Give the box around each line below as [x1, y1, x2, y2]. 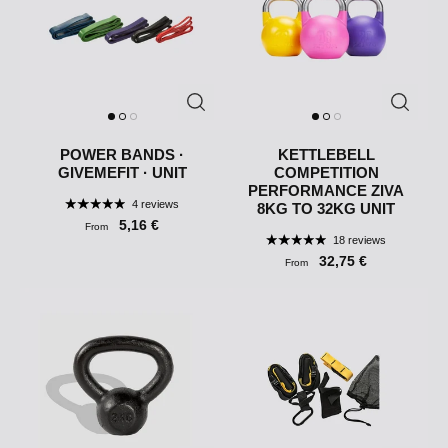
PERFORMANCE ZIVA [248, 182, 404, 200]
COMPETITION [273, 164, 379, 182]
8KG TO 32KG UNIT [257, 200, 395, 218]
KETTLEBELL [277, 146, 375, 164]
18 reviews [332, 234, 386, 247]
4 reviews [131, 198, 179, 211]
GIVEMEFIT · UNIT [57, 164, 187, 182]
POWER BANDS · [60, 146, 184, 164]
